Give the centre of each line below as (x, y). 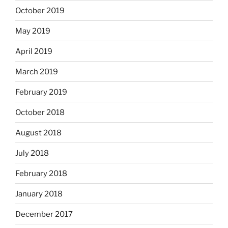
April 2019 (34, 51)
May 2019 (33, 31)
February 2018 (41, 173)
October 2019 (40, 10)
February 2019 (41, 92)
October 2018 (40, 112)
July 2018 (32, 153)
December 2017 (44, 214)
